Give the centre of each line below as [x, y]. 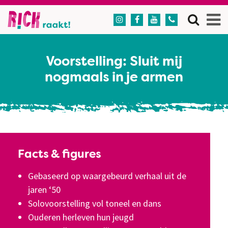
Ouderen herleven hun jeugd [81, 217]
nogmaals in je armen [114, 78]
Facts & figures [59, 155]
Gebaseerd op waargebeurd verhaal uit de [107, 176]
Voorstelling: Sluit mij [114, 62]
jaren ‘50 [44, 190]
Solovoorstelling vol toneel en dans [95, 203]
